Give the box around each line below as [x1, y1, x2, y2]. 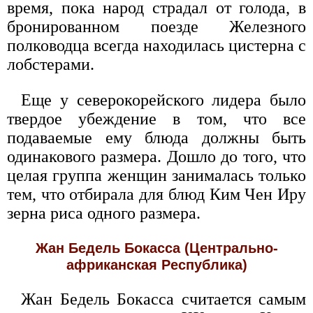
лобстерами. [7, 55, 94, 73]
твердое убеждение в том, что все [7, 110, 306, 128]
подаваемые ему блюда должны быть [7, 129, 306, 147]
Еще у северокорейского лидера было [21, 91, 306, 109]
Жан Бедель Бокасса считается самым [21, 290, 306, 308]
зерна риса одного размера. [7, 204, 201, 222]
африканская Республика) [66, 257, 247, 272]
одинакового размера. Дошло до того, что [7, 147, 306, 166]
